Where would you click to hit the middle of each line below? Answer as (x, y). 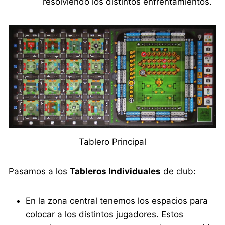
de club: (179, 171)
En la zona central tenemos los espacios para (117, 201)
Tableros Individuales (116, 171)
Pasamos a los (39, 171)
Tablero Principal (113, 141)
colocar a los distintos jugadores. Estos (105, 214)
